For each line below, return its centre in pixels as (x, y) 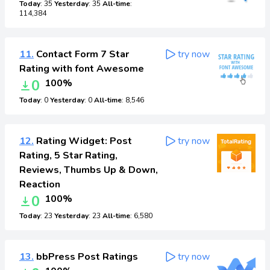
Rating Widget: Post (83, 141)
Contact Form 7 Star (81, 54)
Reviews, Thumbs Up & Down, (89, 170)
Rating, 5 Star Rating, (68, 155)
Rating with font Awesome (82, 69)
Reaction (40, 184)
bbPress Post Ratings (86, 257)
